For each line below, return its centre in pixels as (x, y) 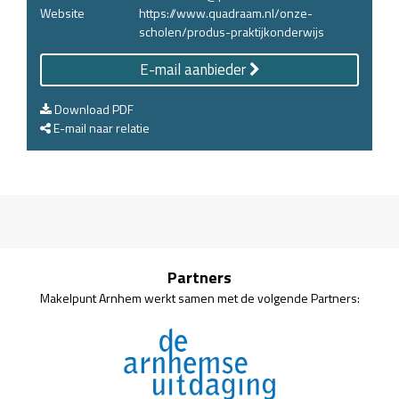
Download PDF (93, 109)
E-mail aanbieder (194, 69)
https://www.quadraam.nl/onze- (226, 12)
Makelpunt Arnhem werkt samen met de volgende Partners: (199, 297)
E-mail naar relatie (100, 127)
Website (62, 12)
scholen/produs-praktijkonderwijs (232, 31)
